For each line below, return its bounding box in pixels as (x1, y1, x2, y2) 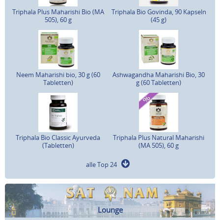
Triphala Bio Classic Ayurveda (16, 133, 101, 142)
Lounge (97, 204, 123, 215)
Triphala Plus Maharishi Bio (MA (12, 7, 104, 16)
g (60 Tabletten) (136, 78, 181, 87)
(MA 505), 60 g (138, 140, 179, 150)
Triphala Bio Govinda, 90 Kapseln (111, 7, 206, 16)
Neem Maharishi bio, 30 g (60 (16, 70, 100, 79)
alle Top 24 (85, 160, 121, 169)
